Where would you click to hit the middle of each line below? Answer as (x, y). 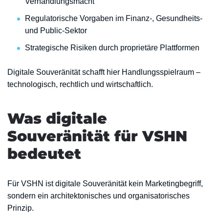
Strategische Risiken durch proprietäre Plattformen (112, 48)
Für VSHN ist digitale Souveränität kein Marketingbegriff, (105, 184)
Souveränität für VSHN (97, 136)
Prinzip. (21, 208)
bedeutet (44, 154)
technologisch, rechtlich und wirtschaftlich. (80, 84)
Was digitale (57, 119)
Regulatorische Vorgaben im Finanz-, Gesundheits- (114, 18)
